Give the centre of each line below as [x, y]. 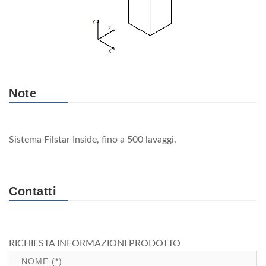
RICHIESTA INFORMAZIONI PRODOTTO [95, 243]
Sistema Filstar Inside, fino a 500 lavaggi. [93, 139]
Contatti [33, 191]
